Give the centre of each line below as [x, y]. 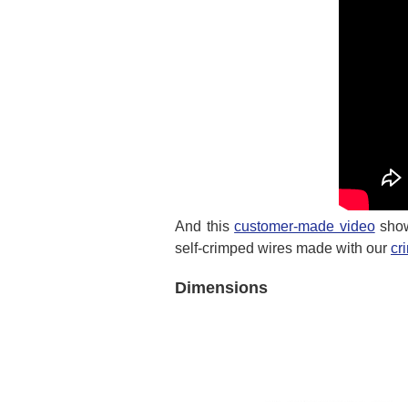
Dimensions [221, 288]
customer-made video [305, 227]
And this [205, 227]
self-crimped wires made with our [283, 249]
